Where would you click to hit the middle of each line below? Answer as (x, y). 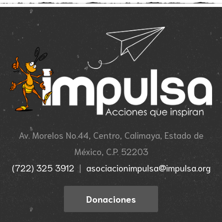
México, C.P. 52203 (111, 151)
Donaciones (111, 198)
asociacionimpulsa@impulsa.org (148, 167)
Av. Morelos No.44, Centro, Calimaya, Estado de (111, 135)
